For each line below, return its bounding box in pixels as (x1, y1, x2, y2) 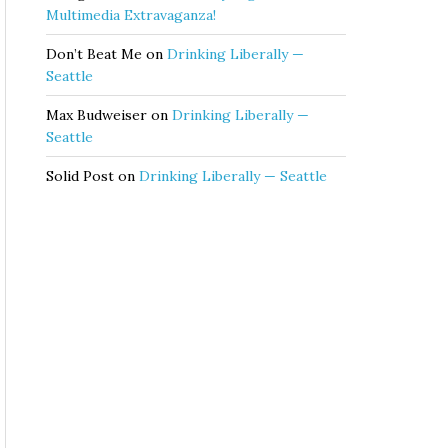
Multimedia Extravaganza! (46, 6, 216, 24)
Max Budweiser (46, 106, 147, 124)
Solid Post (46, 167, 114, 185)
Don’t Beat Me (46, 45, 142, 63)
